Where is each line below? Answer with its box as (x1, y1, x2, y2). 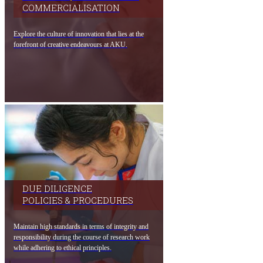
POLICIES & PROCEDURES (22, 194, 133, 207)
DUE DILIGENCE (22, 183, 92, 195)
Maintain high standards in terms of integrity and (14, 222, 149, 231)
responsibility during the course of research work (14, 233, 150, 242)
